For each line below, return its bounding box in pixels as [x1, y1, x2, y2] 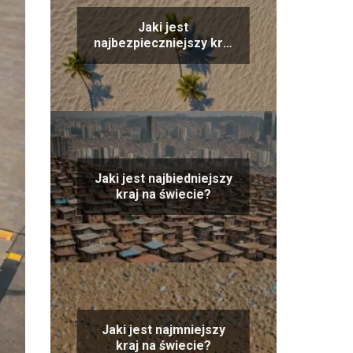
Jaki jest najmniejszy [101, 322, 225, 337]
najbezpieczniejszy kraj [93, 35, 233, 50]
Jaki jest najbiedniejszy [94, 171, 232, 186]
